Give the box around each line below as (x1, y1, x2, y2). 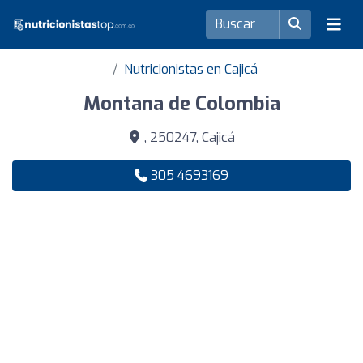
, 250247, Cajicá (141, 129, 235, 146)
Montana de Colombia (83, 91, 280, 117)
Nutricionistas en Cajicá (123, 61, 258, 78)
